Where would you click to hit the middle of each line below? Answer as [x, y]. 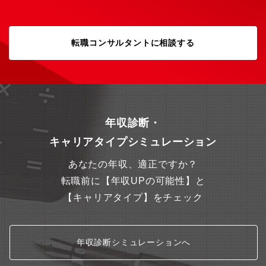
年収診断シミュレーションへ [134, 242]
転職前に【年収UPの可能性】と [133, 181]
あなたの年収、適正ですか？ [133, 164]
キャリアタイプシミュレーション [133, 142]
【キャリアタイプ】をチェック [133, 197]
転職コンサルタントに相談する [133, 43]
